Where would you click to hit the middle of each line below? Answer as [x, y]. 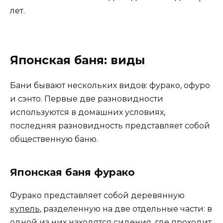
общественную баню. [54, 139]
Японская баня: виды [77, 60]
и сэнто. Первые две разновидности [87, 99]
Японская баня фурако [72, 172]
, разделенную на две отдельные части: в [126, 209]
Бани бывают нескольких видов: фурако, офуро [110, 86]
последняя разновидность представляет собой [110, 126]
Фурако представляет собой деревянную [97, 196]
